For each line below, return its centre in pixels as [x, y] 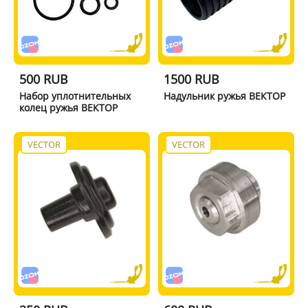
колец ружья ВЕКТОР [68, 107]
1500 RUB [192, 79]
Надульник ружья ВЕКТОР [225, 96]
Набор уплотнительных [75, 96]
